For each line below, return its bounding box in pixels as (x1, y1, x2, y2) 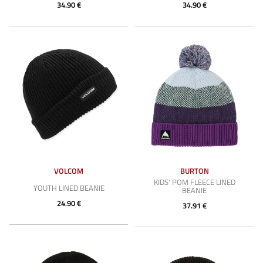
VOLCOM (54, 165, 83, 177)
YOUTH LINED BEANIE (33, 182, 104, 194)
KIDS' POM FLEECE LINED (153, 176, 235, 188)
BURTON (180, 165, 209, 177)
